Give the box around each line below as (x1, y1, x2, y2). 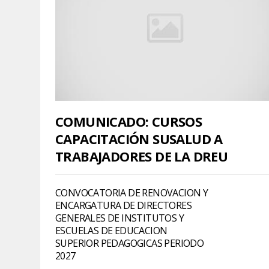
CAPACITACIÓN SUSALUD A (55, 129, 223, 148)
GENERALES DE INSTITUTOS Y (55, 211, 184, 225)
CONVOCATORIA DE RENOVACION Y (55, 186, 208, 199)
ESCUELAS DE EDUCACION (55, 223, 168, 237)
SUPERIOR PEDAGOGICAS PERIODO (55, 236, 204, 250)
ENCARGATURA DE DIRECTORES (55, 198, 192, 212)
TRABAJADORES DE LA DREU (55, 147, 228, 165)
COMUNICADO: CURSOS (55, 112, 202, 130)
